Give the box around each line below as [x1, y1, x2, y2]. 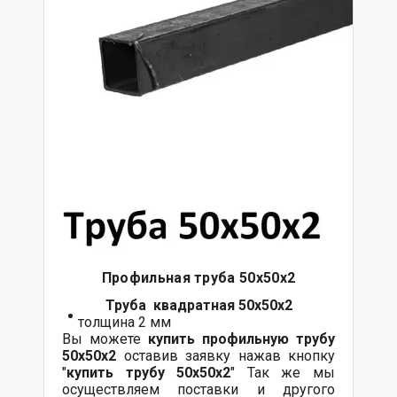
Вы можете [62, 331, 141, 347]
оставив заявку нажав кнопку [116, 347, 335, 364]
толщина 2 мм [78, 314, 171, 331]
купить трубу [66, 364, 165, 381]
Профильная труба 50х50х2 [101, 269, 296, 286]
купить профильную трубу [141, 331, 335, 347]
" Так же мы [230, 364, 336, 381]
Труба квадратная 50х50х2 [105, 297, 292, 314]
